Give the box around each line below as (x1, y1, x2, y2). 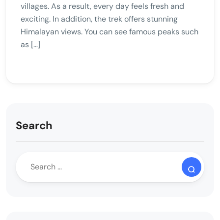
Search (16, 118, 53, 133)
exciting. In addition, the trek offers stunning (21, 13, 178, 24)
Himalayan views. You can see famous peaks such (21, 26, 198, 37)
